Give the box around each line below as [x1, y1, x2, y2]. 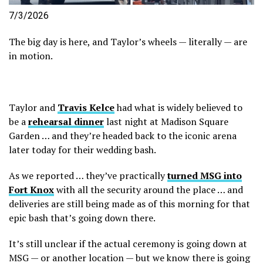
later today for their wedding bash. [9, 143, 156, 157]
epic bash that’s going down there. [9, 211, 156, 225]
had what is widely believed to [114, 101, 242, 114]
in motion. [9, 49, 53, 63]
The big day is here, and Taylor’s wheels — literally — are [9, 35, 247, 49]
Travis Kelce [58, 101, 114, 114]
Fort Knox [9, 183, 54, 197]
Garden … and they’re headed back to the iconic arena [9, 129, 237, 143]
